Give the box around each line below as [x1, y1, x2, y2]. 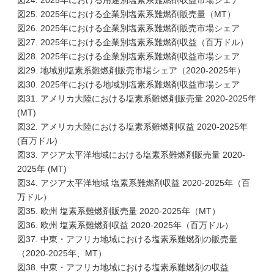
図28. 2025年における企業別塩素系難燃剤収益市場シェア [17, 51, 240, 61]
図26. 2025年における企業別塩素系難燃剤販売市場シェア [17, 23, 240, 33]
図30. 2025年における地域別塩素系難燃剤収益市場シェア [17, 80, 240, 89]
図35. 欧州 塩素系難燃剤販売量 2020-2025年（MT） [17, 206, 220, 216]
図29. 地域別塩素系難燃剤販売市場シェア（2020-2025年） [17, 65, 245, 75]
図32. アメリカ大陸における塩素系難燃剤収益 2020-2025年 [17, 122, 248, 131]
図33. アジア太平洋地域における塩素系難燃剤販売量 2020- [17, 150, 245, 160]
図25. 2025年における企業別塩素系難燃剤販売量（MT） [17, 9, 235, 19]
